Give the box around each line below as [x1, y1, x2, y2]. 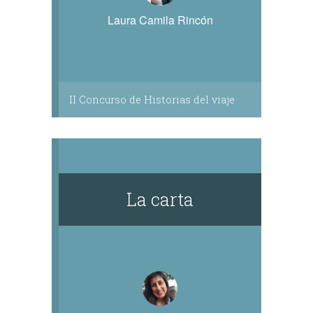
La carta [126, 187, 194, 211]
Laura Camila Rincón [107, 12, 213, 28]
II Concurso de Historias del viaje [69, 93, 235, 106]
